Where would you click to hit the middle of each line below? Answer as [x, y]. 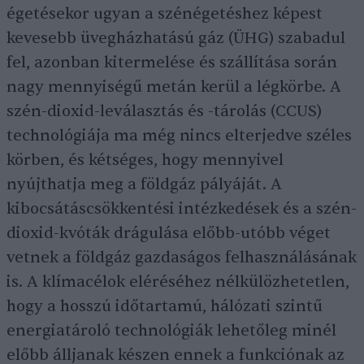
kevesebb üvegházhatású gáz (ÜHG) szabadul [176, 38]
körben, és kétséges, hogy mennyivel [145, 160]
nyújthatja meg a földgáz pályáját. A [144, 184]
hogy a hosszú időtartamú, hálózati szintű [165, 306]
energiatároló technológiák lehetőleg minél [171, 331]
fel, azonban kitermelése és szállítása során [172, 63]
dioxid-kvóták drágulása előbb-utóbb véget [169, 233]
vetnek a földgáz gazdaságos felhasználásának [182, 258]
